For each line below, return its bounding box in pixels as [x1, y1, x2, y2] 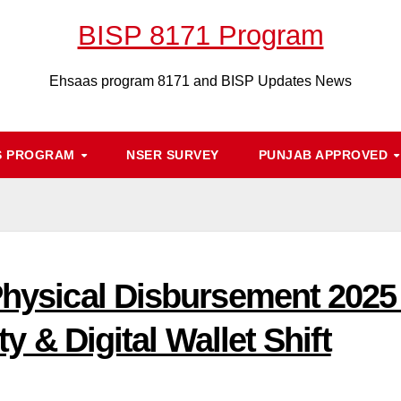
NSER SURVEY [126, 148, 219, 162]
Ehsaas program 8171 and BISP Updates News [49, 73, 352, 89]
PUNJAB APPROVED [258, 148, 392, 162]
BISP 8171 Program [77, 20, 324, 51]
